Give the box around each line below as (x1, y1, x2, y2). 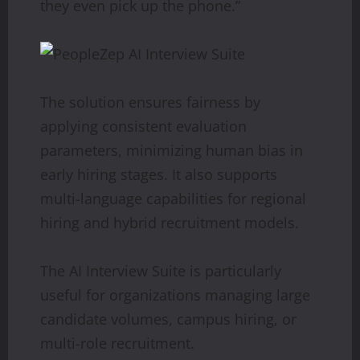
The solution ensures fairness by (40, 92, 260, 112)
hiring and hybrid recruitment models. (40, 212, 299, 232)
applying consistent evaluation (40, 116, 247, 136)
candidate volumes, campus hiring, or (40, 309, 297, 329)
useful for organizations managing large (40, 284, 310, 305)
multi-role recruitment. (40, 333, 194, 353)
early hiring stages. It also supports (40, 164, 277, 184)
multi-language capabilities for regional (40, 188, 306, 208)
